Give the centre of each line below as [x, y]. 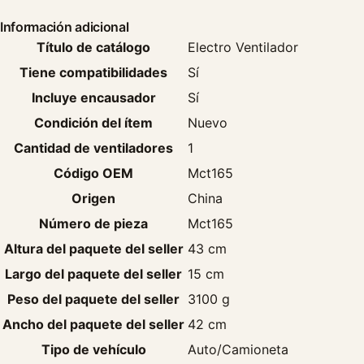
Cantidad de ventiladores [93, 148]
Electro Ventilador [243, 47]
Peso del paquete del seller [93, 299]
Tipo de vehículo [93, 349]
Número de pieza [93, 223]
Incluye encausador [93, 97]
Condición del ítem [93, 123]
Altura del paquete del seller [93, 249]
